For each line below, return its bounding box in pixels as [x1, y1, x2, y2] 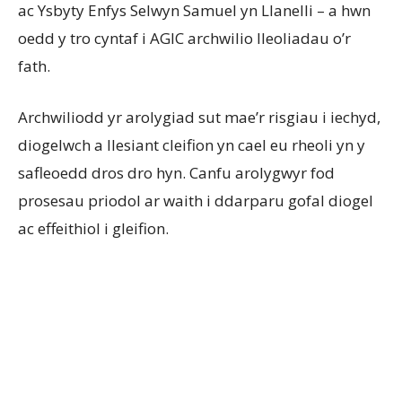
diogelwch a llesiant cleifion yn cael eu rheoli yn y [18, 135, 365, 156]
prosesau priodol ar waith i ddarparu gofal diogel [18, 190, 373, 212]
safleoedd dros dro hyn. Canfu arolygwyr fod [18, 162, 335, 184]
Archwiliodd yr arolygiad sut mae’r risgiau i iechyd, [18, 107, 380, 128]
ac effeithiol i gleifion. [18, 218, 169, 240]
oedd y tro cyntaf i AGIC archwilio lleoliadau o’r [18, 28, 351, 49]
